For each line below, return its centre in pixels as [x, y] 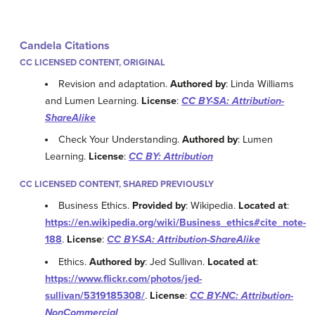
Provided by [159, 206]
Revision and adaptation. [115, 84]
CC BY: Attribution [171, 157]
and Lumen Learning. [93, 101]
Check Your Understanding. [121, 140]
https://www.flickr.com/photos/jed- [123, 278]
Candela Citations [65, 45]
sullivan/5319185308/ [95, 295]
